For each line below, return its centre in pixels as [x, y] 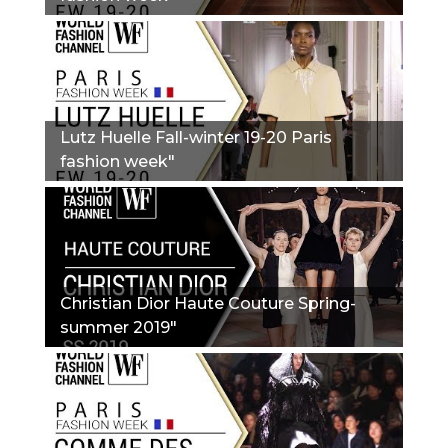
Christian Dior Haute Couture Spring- [208, 303]
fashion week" [117, 161]
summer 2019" [118, 327]
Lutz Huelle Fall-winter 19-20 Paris [196, 137]
